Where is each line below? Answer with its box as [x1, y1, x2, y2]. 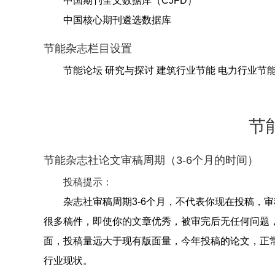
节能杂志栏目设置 [44, 42, 132, 55]
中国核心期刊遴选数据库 [63, 15, 171, 25]
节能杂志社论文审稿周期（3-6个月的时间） [44, 154, 258, 166]
